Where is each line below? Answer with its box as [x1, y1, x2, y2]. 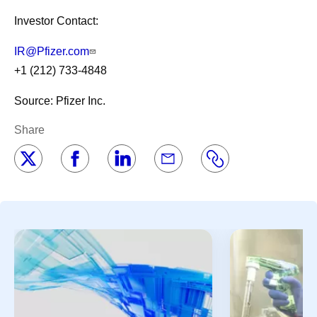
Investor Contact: [14, 15, 161, 27]
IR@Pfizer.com [14, 45, 89, 57]
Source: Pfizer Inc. [14, 95, 105, 107]
